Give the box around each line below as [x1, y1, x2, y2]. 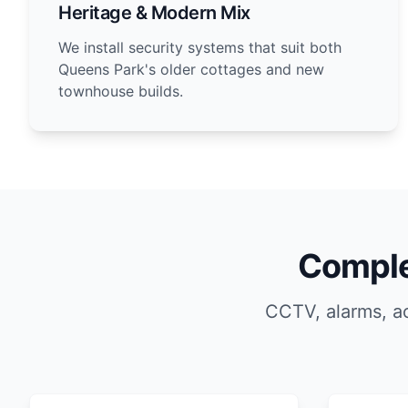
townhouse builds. [58, 82, 183, 100]
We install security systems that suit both [58, 38, 342, 56]
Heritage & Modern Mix [58, 2, 250, 24]
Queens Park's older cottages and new [58, 60, 324, 78]
